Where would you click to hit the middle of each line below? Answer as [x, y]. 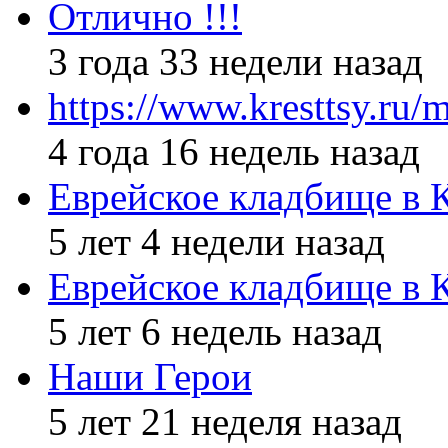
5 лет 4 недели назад [216, 241]
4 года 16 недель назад [234, 151]
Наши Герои [150, 376]
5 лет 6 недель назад [215, 331]
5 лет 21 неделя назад [225, 421]
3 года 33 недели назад [235, 61]
